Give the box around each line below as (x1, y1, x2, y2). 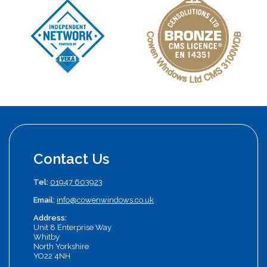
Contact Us (33, 150, 109, 167)
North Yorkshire (33, 241, 89, 251)
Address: (33, 213, 67, 222)
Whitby (33, 232, 60, 241)
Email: (33, 195, 57, 204)
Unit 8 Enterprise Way (33, 222, 111, 232)
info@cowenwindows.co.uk (57, 195, 154, 204)
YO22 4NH (33, 251, 70, 260)
